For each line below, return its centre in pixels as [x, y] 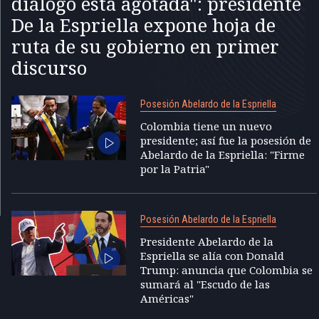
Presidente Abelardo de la [206, 241]
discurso [49, 67]
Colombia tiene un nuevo [206, 126]
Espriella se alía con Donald [212, 255]
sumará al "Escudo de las [205, 284]
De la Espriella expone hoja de [143, 25]
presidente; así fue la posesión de [225, 140]
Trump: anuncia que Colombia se [226, 270]
